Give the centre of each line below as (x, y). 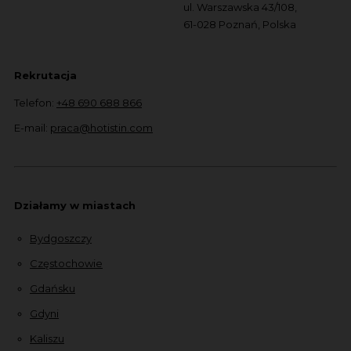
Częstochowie (66, 263)
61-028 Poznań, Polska (240, 24)
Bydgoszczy (61, 238)
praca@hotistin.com (101, 127)
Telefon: (35, 102)
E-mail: (32, 127)
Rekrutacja (45, 75)
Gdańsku (52, 288)
